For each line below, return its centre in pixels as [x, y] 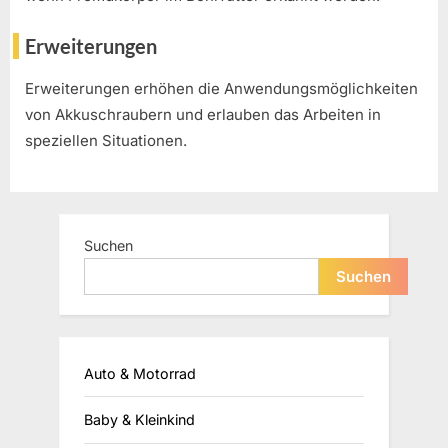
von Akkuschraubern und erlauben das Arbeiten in [203, 115]
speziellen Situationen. [106, 141]
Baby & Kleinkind [139, 419]
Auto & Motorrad [140, 373]
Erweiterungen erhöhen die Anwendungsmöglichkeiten [221, 89]
